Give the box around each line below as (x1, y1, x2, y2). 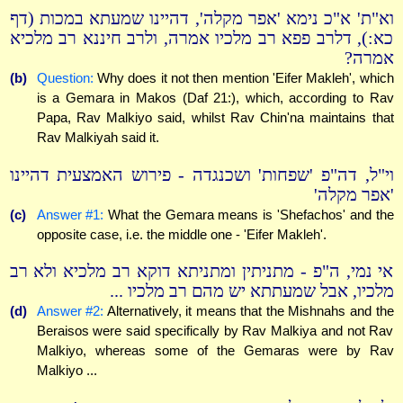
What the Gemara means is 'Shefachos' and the (103, 206, 394, 222)
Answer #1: (36, 206, 104, 222)
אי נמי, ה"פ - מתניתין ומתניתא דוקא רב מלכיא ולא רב (9, 262, 394, 282)
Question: (36, 70, 94, 86)
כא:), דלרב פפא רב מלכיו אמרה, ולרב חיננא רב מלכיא (9, 29, 394, 49)
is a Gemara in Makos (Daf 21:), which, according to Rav (36, 90, 394, 106)
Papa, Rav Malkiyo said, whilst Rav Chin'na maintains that (36, 110, 394, 126)
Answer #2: (36, 303, 104, 319)
